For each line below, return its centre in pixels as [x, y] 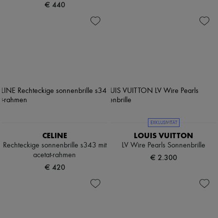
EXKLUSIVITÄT [163, 123]
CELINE [54, 136]
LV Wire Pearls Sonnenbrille [163, 146]
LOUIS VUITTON [163, 136]
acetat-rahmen [54, 155]
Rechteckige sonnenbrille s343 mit [54, 146]
